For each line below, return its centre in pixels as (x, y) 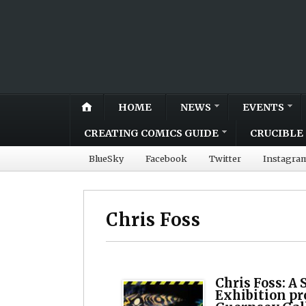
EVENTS (263, 107)
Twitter (225, 158)
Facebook (166, 158)
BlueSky (106, 158)
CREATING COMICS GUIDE (151, 133)
